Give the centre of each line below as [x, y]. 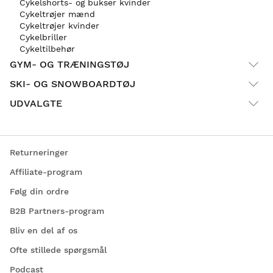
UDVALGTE [36, 104]
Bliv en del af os [44, 230]
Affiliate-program [46, 172]
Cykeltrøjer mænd [57, 14]
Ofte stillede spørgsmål [58, 250]
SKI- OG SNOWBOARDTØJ [73, 84]
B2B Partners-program [57, 211]
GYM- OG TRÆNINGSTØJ [69, 65]
